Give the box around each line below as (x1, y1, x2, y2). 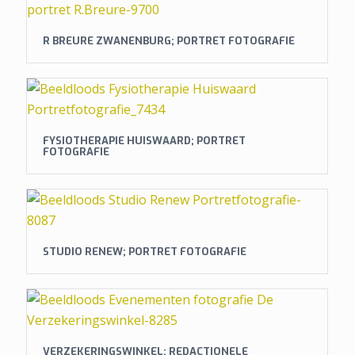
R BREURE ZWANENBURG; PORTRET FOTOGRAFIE (42, 34, 295, 48)
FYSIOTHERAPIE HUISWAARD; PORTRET (42, 134, 246, 147)
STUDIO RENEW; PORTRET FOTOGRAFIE (42, 245, 246, 258)
